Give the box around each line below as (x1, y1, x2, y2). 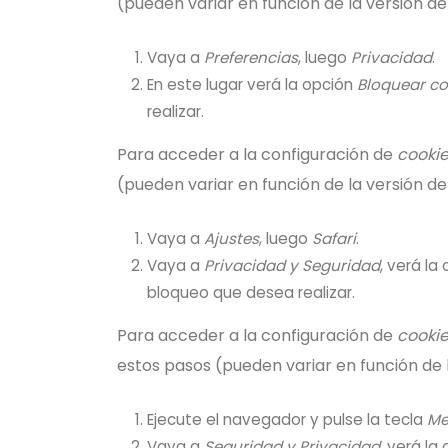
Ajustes (204, 228, 259, 249)
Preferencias (204, 47, 298, 68)
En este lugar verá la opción (147, 74, 357, 95)
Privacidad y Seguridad (204, 255, 380, 276)
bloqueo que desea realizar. (147, 282, 355, 303)
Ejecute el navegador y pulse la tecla (147, 409, 427, 430)
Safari (312, 228, 356, 249)
